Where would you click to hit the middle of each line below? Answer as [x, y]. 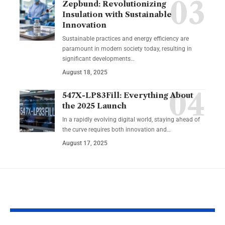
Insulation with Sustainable [117, 15]
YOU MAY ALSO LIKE [48, 198]
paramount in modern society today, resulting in [127, 49]
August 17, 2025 [85, 143]
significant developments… [98, 59]
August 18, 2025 [85, 73]
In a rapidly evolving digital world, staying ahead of [131, 120]
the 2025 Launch [94, 106]
